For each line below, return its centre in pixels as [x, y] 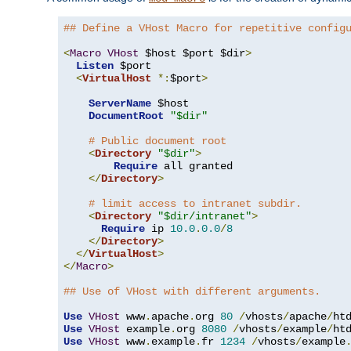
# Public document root [157, 141]
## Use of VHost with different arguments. [192, 291]
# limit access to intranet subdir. [195, 203]
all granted [195, 166]
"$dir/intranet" [204, 216]
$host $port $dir [192, 53]
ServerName [120, 103]
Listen [95, 65]
